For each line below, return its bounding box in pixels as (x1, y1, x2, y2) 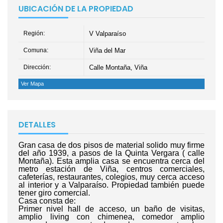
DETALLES (18, 119, 56, 131)
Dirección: (23, 64, 51, 71)
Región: (23, 30, 45, 37)
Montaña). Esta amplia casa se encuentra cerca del (18, 157, 205, 166)
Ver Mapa (21, 81, 44, 87)
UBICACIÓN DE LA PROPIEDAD (18, 3, 133, 15)
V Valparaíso (89, 30, 126, 38)
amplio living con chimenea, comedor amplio (18, 213, 205, 222)
